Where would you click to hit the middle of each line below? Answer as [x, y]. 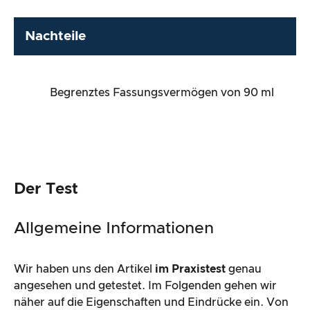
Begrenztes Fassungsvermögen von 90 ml [162, 92]
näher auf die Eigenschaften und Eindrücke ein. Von [151, 302]
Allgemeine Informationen [114, 228]
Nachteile [55, 37]
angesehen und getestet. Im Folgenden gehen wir [145, 285]
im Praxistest [190, 269]
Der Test [46, 189]
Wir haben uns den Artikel [84, 269]
